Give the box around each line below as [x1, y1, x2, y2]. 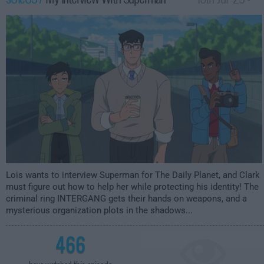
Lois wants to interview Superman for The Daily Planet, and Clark [6, 170, 260, 180]
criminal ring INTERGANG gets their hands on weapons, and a [6, 193, 247, 204]
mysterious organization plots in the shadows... [6, 205, 193, 216]
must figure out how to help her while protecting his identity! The [6, 181, 259, 192]
